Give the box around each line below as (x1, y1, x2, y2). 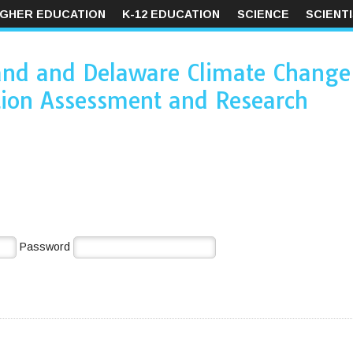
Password (20, 240, 73, 253)
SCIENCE (236, 7, 289, 20)
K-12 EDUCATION (122, 7, 221, 20)
